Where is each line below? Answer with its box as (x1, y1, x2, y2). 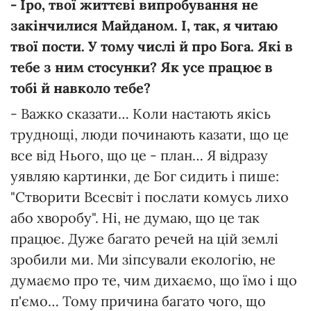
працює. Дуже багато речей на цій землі (10, 230, 278, 248)
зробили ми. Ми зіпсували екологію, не (10, 251, 276, 269)
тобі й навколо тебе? (10, 79, 151, 97)
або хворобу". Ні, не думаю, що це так (10, 209, 260, 227)
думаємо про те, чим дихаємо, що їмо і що (10, 271, 297, 289)
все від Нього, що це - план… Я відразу (10, 146, 268, 165)
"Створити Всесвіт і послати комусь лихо (10, 188, 289, 206)
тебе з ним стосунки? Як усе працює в (10, 58, 273, 76)
